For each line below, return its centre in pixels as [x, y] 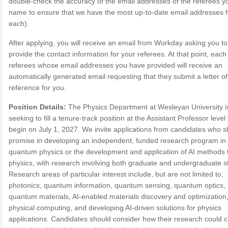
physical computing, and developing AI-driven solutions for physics [115, 208]
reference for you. [37, 88]
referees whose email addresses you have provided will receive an [116, 65]
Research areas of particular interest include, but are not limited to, [116, 174]
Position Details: [37, 107]
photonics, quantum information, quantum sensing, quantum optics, [117, 185]
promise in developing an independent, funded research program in [117, 140]
